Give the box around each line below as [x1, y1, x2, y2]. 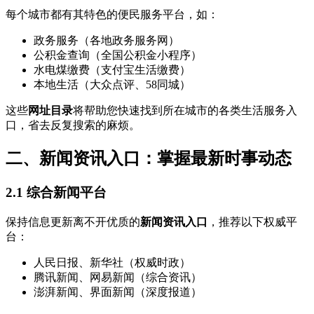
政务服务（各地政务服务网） [34, 34, 179, 47]
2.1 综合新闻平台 [6, 185, 107, 200]
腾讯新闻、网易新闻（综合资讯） [34, 271, 202, 283]
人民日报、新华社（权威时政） [34, 256, 191, 268]
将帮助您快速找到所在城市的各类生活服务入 [73, 104, 297, 117]
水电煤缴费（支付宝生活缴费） [34, 64, 191, 76]
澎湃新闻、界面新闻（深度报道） [34, 285, 202, 298]
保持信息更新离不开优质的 [6, 215, 140, 228]
